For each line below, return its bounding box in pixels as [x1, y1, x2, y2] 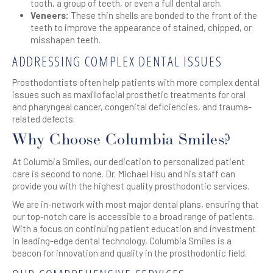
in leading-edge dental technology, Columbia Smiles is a [12, 235, 232, 246]
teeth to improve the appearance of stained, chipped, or [30, 22, 252, 33]
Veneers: [30, 10, 69, 21]
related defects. [12, 113, 75, 124]
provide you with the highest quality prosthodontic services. [12, 180, 249, 191]
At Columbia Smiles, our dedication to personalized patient [12, 156, 245, 167]
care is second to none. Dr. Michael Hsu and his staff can [12, 168, 235, 179]
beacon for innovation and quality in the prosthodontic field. [12, 247, 247, 258]
